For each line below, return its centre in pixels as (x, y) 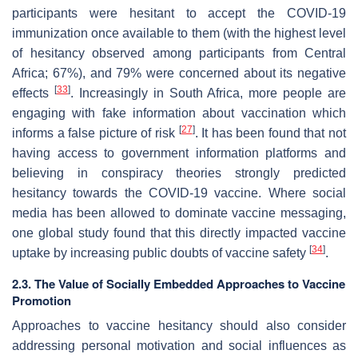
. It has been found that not (270, 133)
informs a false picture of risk (95, 133)
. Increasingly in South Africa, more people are (208, 93)
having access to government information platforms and (179, 153)
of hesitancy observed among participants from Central (179, 53)
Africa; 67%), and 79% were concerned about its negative (179, 73)
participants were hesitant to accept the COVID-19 (179, 13)
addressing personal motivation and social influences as (179, 345)
